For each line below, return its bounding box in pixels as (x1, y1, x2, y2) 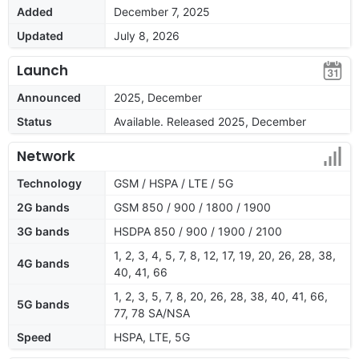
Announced (17, 90, 81, 104)
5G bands (17, 296, 70, 311)
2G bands (17, 200, 70, 214)
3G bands (17, 224, 70, 238)
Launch (17, 60, 68, 80)
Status (17, 114, 52, 128)
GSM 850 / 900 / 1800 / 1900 (114, 200, 271, 214)
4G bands (17, 256, 70, 270)
